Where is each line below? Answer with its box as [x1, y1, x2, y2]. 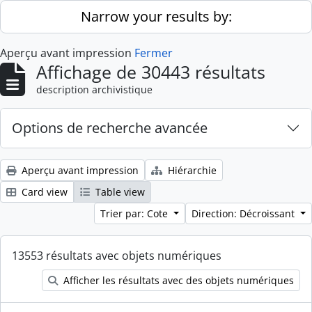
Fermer [134, 45, 173, 61]
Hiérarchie [165, 164, 217, 177]
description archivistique [36, 83, 153, 96]
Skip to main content [6, 3, 102, 17]
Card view [19, 185, 68, 198]
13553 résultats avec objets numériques [12, 248, 221, 263]
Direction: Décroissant [192, 207, 298, 220]
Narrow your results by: [80, 7, 232, 26]
